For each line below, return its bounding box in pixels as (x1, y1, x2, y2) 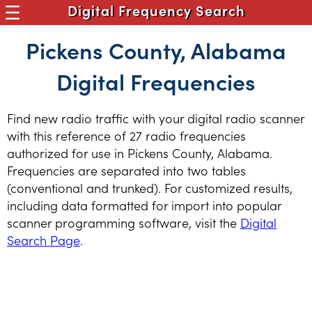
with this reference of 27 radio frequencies (7, 127, 246, 144)
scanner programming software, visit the (7, 214, 240, 231)
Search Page (7, 231, 80, 249)
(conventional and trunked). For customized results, (7, 179, 292, 196)
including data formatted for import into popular (7, 196, 281, 214)
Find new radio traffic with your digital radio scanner (7, 109, 304, 127)
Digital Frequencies (56, 65, 256, 97)
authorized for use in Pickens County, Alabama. (7, 144, 272, 162)
